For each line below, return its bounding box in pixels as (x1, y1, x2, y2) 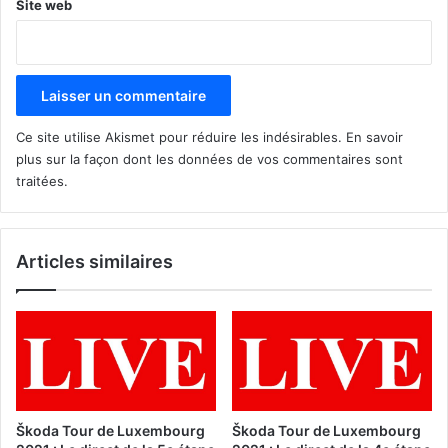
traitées (16, 172, 64, 189)
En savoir (346, 128, 403, 145)
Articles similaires (16, 250, 173, 272)
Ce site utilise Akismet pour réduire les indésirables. (16, 128, 346, 145)
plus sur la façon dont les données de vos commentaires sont (16, 150, 403, 167)
